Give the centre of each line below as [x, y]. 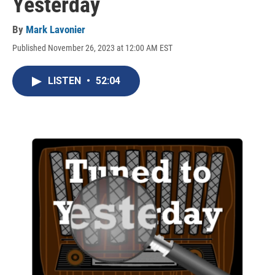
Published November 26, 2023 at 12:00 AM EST [92, 48]
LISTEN [66, 81]
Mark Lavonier [56, 30]
